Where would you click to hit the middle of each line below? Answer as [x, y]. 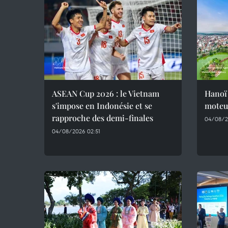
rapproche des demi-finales [103, 118]
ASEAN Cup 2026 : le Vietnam [106, 93]
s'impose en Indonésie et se [102, 106]
